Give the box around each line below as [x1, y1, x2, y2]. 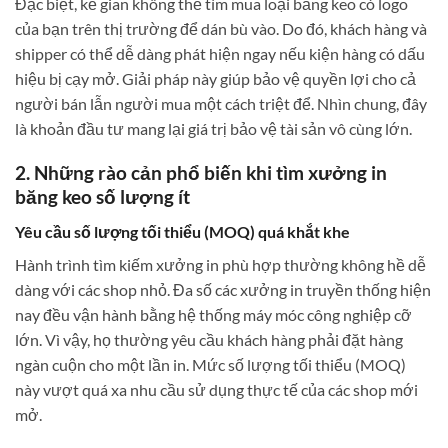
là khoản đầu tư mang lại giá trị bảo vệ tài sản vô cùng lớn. [15, 118, 412, 138]
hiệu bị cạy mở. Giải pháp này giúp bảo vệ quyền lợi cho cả [15, 68, 416, 88]
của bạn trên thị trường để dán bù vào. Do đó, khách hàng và [15, 18, 427, 38]
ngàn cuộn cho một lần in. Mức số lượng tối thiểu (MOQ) [15, 355, 406, 375]
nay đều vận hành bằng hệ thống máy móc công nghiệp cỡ [15, 305, 412, 325]
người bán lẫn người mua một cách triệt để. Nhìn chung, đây [15, 93, 427, 113]
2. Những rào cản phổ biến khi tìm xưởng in [15, 161, 387, 185]
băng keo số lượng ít [15, 185, 190, 209]
